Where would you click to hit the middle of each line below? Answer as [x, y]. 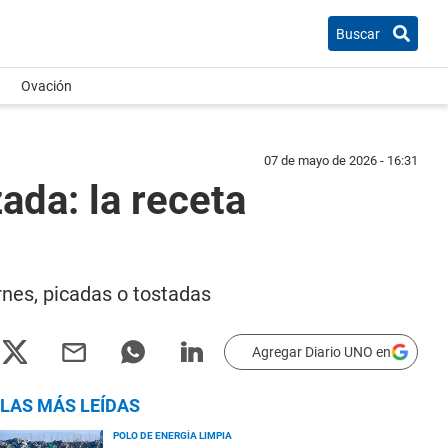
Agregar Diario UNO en [321, 352]
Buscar [358, 33]
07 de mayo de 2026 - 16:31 [341, 160]
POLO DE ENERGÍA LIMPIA [172, 435]
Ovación [46, 86]
